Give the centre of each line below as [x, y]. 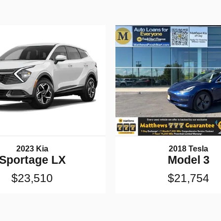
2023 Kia [32, 148]
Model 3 [188, 160]
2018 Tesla [189, 148]
